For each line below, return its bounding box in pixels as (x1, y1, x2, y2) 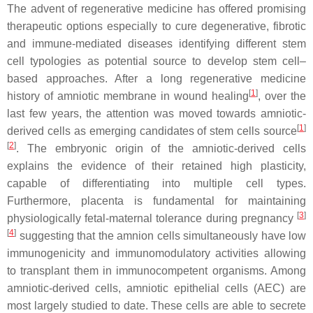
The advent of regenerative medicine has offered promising (7, 3, 306, 15)
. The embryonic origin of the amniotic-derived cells (16, 143, 306, 154)
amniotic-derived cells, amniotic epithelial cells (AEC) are (7, 282, 306, 294)
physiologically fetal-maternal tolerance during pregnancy (7, 212, 297, 224)
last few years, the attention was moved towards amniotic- (7, 108, 306, 119)
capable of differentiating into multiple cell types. (7, 177, 306, 189)
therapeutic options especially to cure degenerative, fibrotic (7, 20, 306, 32)
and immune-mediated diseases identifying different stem (7, 38, 306, 50)
